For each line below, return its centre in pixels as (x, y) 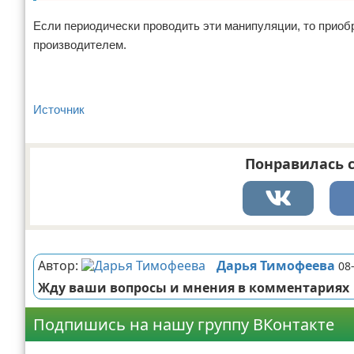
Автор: (60, 265)
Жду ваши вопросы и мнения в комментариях (194, 288)
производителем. (80, 45)
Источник (59, 109)
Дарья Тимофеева (276, 265)
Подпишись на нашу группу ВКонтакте (184, 324)
